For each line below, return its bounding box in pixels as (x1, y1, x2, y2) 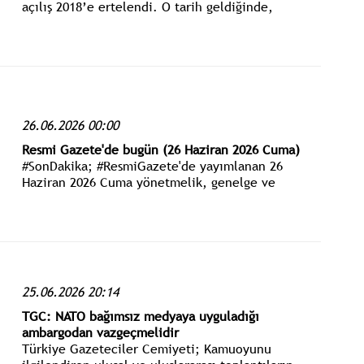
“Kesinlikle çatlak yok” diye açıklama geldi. (21, 30, 278, 49)
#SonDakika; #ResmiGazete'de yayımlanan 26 (21, 156, 283, 175)
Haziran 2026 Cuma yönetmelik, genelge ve (21, 172, 275, 191)
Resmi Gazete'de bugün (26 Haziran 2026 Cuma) (21, 140, 300, 158)
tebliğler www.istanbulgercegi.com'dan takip (21, 188, 284, 207)
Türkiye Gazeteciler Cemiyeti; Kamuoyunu (21, 339, 271, 357)
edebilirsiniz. (21, 205, 100, 223)
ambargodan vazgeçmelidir (21, 323, 179, 341)
